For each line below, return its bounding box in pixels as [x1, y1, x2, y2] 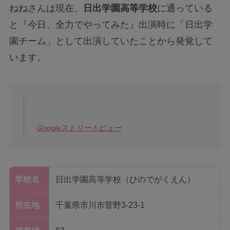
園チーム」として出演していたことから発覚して [9, 35, 213, 46]
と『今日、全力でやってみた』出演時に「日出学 [9, 19, 213, 30]
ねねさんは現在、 [9, 3, 83, 13]
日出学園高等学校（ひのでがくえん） [55, 175, 195, 184]
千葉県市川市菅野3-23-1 [55, 201, 145, 210]
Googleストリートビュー [36, 123, 121, 132]
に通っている [157, 3, 213, 13]
